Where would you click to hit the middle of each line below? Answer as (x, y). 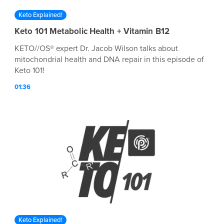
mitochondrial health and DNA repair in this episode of (109, 60)
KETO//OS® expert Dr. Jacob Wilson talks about (96, 49)
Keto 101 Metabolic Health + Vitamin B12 (92, 31)
